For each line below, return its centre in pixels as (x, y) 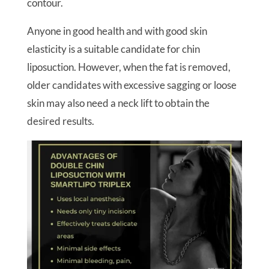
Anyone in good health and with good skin (117, 31)
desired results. (60, 121)
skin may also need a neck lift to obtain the (118, 103)
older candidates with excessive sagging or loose (131, 85)
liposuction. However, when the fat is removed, (128, 67)
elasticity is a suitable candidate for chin (113, 49)
